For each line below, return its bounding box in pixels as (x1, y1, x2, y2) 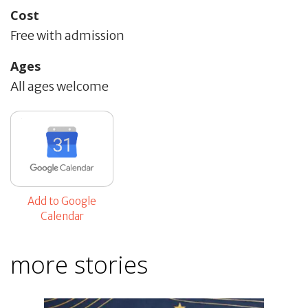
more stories (10, 247, 148, 280)
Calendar (40, 209, 84, 223)
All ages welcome (10, 78, 109, 94)
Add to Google (27, 194, 96, 208)
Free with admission (10, 27, 124, 43)
